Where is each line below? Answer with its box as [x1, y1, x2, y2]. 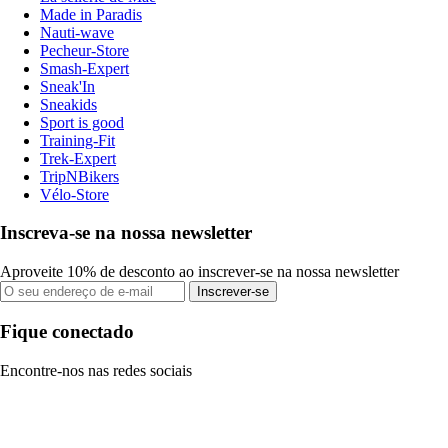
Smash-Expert [40, 59, 129, 77]
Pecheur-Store [40, 41, 129, 59]
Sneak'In [40, 77, 95, 95]
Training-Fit [40, 131, 115, 149]
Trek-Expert [40, 149, 116, 167]
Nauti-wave [40, 23, 114, 41]
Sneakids [40, 95, 97, 113]
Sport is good [40, 113, 124, 131]
